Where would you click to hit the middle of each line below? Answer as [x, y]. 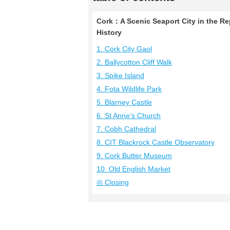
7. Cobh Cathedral [126, 129]
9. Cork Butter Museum [134, 156]
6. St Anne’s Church [129, 116]
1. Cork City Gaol [124, 49]
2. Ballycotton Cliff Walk [134, 62]
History [109, 32]
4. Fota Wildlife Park [129, 89]
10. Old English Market [133, 169]
